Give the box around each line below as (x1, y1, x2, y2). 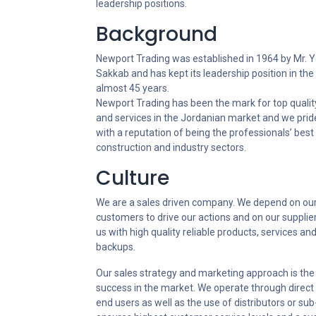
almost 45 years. (96, 83, 169, 94)
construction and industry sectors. (96, 142, 246, 153)
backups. (96, 241, 135, 253)
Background (96, 20, 217, 48)
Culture (96, 164, 169, 192)
